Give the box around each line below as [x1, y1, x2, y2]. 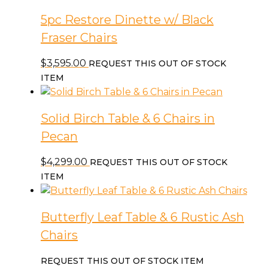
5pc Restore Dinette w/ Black [41, 12, 214, 27]
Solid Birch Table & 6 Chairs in [41, 111, 215, 126]
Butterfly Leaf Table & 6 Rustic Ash [41, 209, 244, 224]
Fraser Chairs [41, 30, 117, 45]
